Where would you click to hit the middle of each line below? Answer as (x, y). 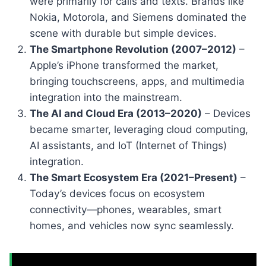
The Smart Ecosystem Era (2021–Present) (134, 177)
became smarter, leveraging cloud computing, (139, 129)
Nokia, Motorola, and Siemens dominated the (138, 17)
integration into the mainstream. (106, 97)
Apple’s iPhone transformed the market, (124, 65)
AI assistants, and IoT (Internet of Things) (128, 145)
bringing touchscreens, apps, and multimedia (137, 81)
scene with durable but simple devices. (123, 33)
